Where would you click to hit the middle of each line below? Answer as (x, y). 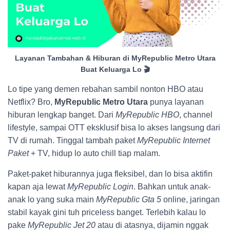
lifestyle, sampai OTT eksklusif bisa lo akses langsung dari (114, 128)
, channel (196, 115)
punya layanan (176, 102)
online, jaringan (190, 200)
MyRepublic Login (100, 187)
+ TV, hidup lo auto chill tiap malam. (94, 154)
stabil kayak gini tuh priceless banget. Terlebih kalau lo (107, 213)
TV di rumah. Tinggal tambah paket (72, 141)
